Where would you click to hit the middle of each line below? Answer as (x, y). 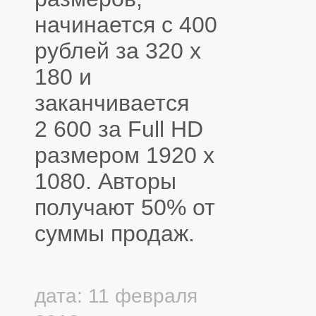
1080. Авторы (105, 181)
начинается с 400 (126, 24)
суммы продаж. (115, 233)
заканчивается (112, 103)
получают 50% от (125, 207)
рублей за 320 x (118, 50)
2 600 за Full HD (119, 129)
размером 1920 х (124, 155)
